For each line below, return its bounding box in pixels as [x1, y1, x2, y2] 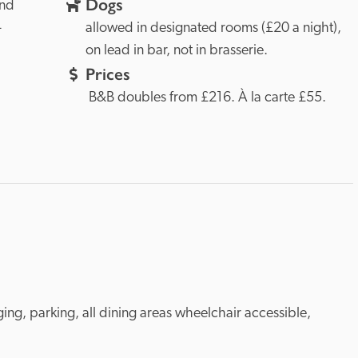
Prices [85, 64, 130, 85]
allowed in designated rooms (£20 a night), [85, 21, 341, 36]
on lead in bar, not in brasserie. [85, 43, 268, 58]
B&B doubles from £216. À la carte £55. [85, 90, 326, 105]
